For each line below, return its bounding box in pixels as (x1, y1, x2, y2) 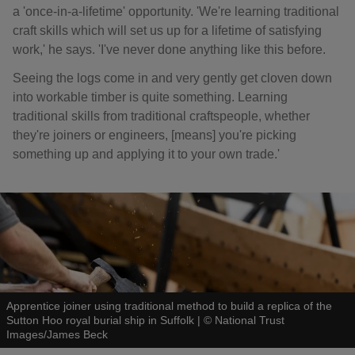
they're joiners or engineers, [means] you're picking (13, 128, 296, 142)
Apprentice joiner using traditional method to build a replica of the (6, 300, 332, 312)
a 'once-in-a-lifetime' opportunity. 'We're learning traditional (13, 5, 339, 18)
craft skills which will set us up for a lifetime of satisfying (13, 24, 322, 37)
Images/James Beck (6, 328, 108, 341)
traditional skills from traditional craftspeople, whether (13, 109, 310, 123)
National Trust (215, 314, 284, 326)
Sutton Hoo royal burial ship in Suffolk (6, 314, 194, 326)
